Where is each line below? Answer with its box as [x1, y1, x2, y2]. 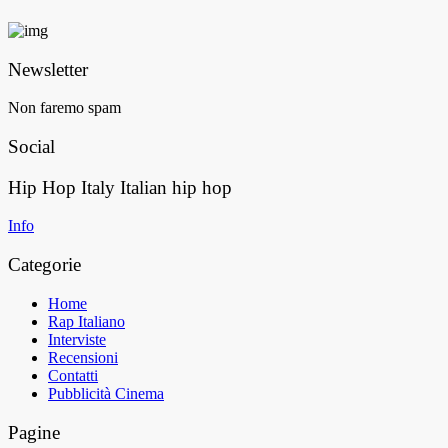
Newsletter [8, 58, 88, 80]
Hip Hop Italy [8, 176, 120, 198]
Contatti [48, 366, 98, 384]
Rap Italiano [48, 312, 125, 330]
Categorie [8, 254, 81, 276]
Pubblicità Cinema [48, 384, 164, 402]
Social [8, 135, 55, 157]
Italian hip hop [120, 176, 232, 198]
